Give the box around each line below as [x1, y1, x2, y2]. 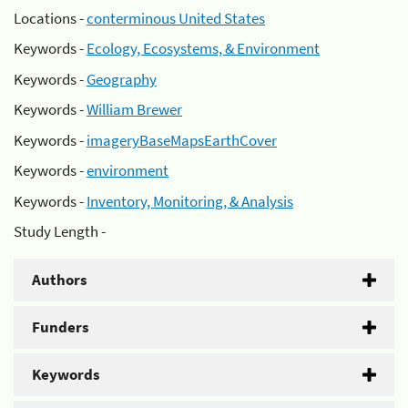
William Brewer [87, 99, 182, 119]
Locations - [14, 7, 87, 28]
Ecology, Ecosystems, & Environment [87, 38, 320, 58]
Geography [87, 68, 157, 89]
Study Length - [14, 221, 106, 241]
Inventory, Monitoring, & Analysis [87, 190, 293, 211]
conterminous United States [87, 7, 265, 28]
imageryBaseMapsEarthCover [87, 129, 277, 150]
